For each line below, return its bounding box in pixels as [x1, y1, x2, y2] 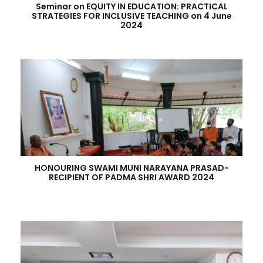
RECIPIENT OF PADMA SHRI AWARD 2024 [49, 171, 214, 183]
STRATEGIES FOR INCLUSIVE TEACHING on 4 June [31, 10, 232, 22]
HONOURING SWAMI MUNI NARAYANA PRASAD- [34, 162, 229, 174]
